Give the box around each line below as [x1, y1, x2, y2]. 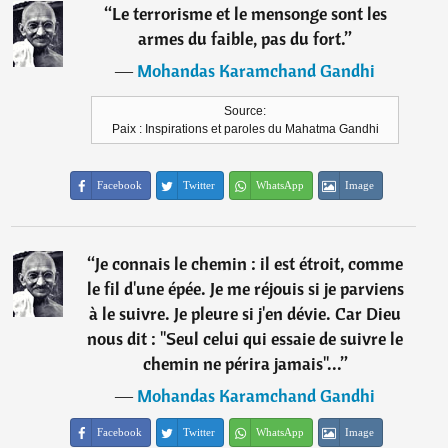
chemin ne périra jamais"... [142, 352, 341, 376]
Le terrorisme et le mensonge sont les [111, 2, 387, 26]
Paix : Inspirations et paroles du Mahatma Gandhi [111, 122, 379, 137]
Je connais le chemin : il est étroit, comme [95, 252, 404, 276]
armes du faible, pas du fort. [138, 27, 346, 51]
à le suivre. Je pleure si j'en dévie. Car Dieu [89, 302, 402, 326]
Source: [224, 104, 267, 119]
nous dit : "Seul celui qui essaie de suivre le [87, 327, 404, 351]
